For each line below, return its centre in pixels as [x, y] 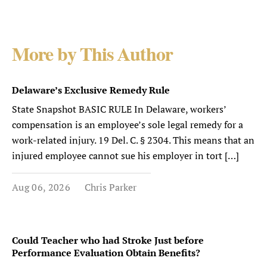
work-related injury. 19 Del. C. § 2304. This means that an [133, 140]
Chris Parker [110, 187]
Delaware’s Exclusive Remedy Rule [91, 90]
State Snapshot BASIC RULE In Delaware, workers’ [119, 109]
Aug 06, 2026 [41, 187]
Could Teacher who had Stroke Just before [108, 240]
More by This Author [92, 56]
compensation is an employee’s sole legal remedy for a [128, 125]
